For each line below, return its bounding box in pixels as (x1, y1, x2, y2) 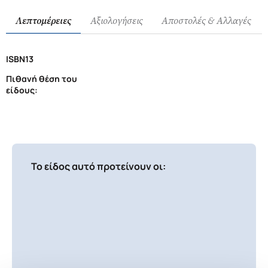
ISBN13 (6, 53, 33, 65)
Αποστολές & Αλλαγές (162, 14, 251, 27)
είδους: (6, 84, 38, 96)
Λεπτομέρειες (16, 14, 71, 27)
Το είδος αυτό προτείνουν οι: (31, 160, 166, 173)
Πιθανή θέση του (6, 73, 77, 84)
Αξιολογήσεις (90, 14, 142, 27)
